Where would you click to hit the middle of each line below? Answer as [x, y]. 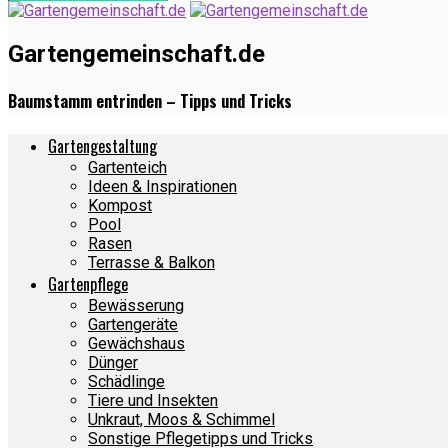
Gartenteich [127, 168]
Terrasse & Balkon [151, 263]
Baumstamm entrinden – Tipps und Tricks [150, 101]
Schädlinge [126, 382]
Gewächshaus [136, 344]
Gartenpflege [88, 284]
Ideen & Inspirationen [162, 187]
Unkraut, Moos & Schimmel [181, 420]
